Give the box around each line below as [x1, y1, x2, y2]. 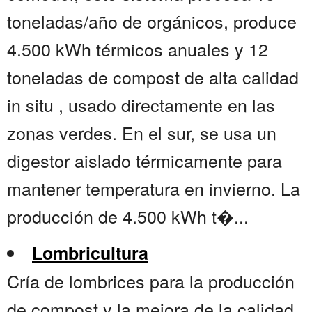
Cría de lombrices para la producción [7, 268, 295, 294]
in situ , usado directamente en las [7, 92, 275, 118]
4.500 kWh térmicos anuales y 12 [7, 36, 268, 62]
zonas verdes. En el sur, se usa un [7, 120, 276, 146]
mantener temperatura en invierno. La [7, 175, 300, 201]
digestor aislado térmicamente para [7, 148, 282, 173]
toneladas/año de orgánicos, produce [7, 8, 297, 34]
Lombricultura [32, 240, 148, 266]
